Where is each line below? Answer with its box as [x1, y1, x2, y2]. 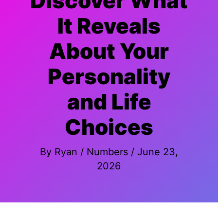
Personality [48, 63, 170, 90]
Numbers [87, 145, 128, 158]
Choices [65, 114, 153, 140]
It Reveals [57, 13, 161, 39]
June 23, [137, 145, 178, 158]
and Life [67, 89, 151, 115]
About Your [49, 38, 169, 64]
